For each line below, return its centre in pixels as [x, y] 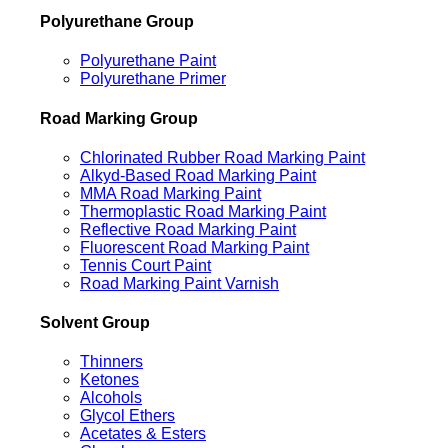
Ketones [109, 380]
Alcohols [111, 398]
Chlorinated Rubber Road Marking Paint [222, 157]
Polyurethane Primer [153, 79]
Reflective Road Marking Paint [188, 229]
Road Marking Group [119, 118]
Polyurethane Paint [148, 61]
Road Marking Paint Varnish [179, 283]
